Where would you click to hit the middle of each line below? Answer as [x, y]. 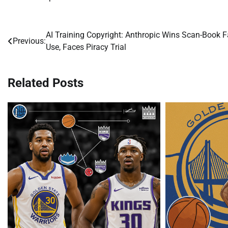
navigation [36, 56]
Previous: [29, 41]
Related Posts [46, 83]
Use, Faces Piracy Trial [86, 47]
